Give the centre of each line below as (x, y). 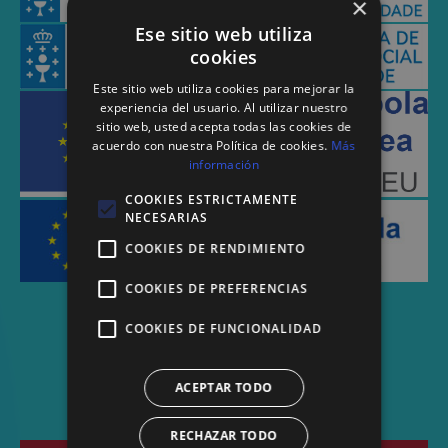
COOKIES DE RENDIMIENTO (215, 248)
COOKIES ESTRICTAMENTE (212, 199)
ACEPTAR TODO (224, 387)
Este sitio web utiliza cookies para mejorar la (224, 88)
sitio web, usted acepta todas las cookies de (224, 126)
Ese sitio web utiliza (224, 34)
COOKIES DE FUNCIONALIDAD (224, 328)
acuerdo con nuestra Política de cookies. (211, 145)
